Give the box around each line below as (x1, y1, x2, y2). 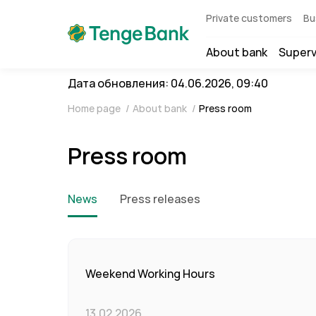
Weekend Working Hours (85, 267, 215, 281)
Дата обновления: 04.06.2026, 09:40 (68, 76, 268, 91)
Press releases (120, 192, 200, 207)
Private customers (206, 12, 292, 25)
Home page (68, 102, 123, 115)
